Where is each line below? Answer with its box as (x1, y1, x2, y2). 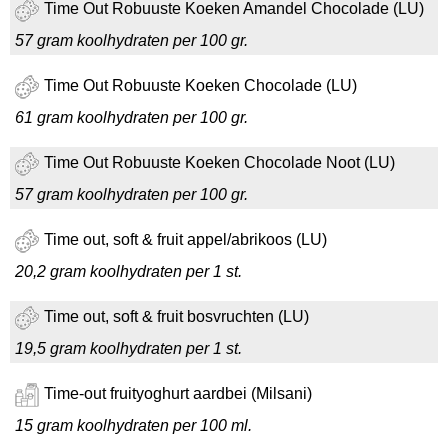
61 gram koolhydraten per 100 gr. (15, 109, 248, 126)
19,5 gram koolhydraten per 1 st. (15, 340, 242, 357)
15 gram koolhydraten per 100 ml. (15, 417, 252, 434)
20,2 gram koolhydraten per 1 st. (15, 263, 242, 280)
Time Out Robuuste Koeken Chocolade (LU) (44, 77, 357, 95)
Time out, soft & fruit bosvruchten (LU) (44, 308, 309, 326)
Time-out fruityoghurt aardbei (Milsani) (44, 385, 312, 403)
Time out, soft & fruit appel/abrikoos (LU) (44, 231, 327, 249)
